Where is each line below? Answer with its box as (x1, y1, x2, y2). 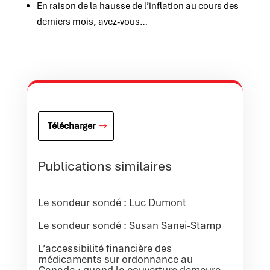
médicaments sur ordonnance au (37, 252, 193, 266)
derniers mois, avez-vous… (36, 16, 148, 28)
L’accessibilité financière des (37, 241, 172, 255)
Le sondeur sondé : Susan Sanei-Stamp (37, 218, 221, 232)
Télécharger (47, 119, 95, 132)
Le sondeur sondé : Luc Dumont (37, 195, 186, 209)
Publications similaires (37, 157, 172, 174)
